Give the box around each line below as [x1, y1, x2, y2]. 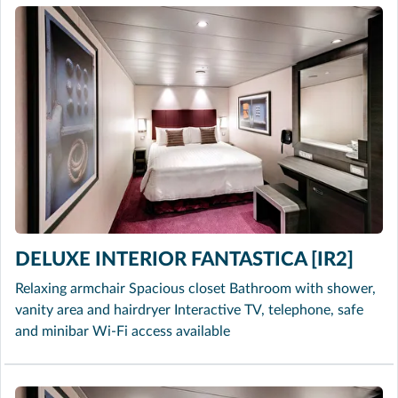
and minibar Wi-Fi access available [15, 323, 230, 338]
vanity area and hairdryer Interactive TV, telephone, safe [15, 302, 363, 317]
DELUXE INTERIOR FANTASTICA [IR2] [15, 249, 354, 269]
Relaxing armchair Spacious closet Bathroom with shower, [15, 281, 376, 296]
